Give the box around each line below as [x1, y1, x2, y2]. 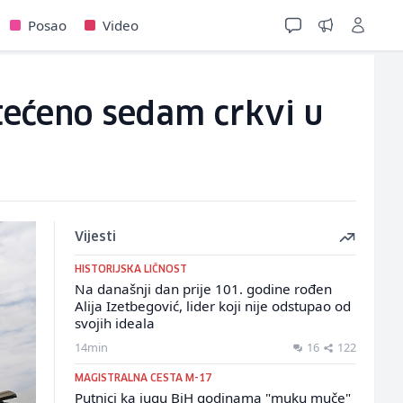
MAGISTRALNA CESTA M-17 [74, 373, 211, 383]
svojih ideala [74, 314, 155, 332]
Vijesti [74, 231, 116, 244]
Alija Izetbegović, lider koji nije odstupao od [74, 297, 351, 315]
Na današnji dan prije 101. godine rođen [74, 280, 332, 298]
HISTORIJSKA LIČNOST [74, 264, 187, 274]
